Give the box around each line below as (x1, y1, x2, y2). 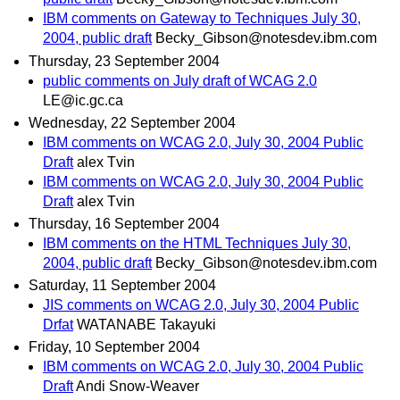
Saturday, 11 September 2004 (29, 278, 216, 294)
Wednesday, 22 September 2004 (29, 114, 236, 130)
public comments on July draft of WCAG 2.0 (43, 72, 317, 88)
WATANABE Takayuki (77, 317, 216, 333)
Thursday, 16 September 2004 (29, 215, 220, 231)
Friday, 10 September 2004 (29, 339, 200, 355)
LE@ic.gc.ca (43, 92, 123, 108)
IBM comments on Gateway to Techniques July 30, (43, 11, 361, 27)
